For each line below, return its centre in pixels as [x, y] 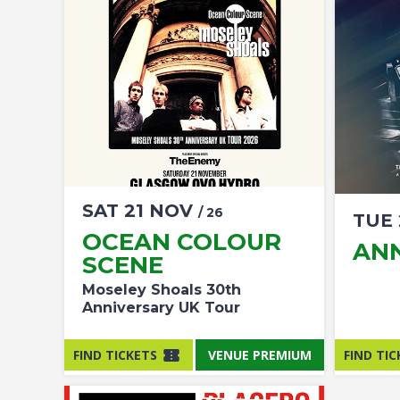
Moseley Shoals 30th [162, 290]
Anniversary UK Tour [161, 308]
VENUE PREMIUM [260, 354]
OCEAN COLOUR [182, 242]
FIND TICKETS [115, 354]
